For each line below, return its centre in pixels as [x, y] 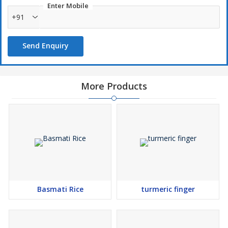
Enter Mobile [68, 6]
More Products [114, 86]
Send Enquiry [46, 46]
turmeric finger [168, 189]
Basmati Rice [60, 189]
